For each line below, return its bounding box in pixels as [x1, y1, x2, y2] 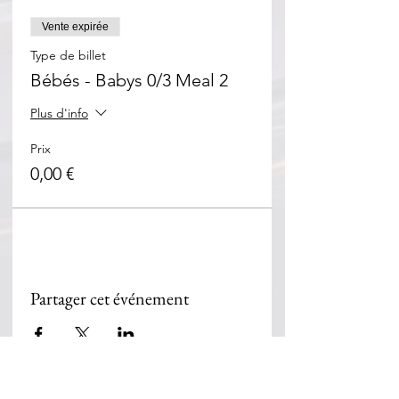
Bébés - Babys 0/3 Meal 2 [30, 69, 228, 91]
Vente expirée [42, 20, 109, 33]
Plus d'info [30, 105, 88, 122]
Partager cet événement [30, 287, 189, 310]
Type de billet [30, 47, 106, 63]
